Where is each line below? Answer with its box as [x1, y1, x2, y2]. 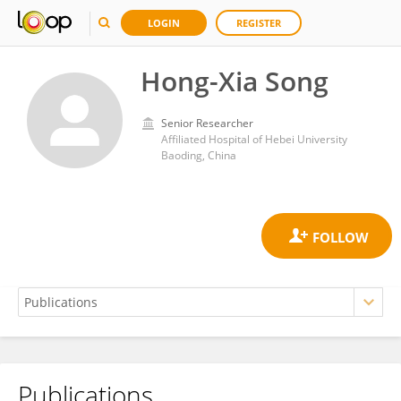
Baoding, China [161, 148, 236, 163]
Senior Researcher [161, 115, 253, 131]
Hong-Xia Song [141, 63, 328, 99]
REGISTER [236, 16, 281, 30]
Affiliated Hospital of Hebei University [161, 132, 347, 147]
